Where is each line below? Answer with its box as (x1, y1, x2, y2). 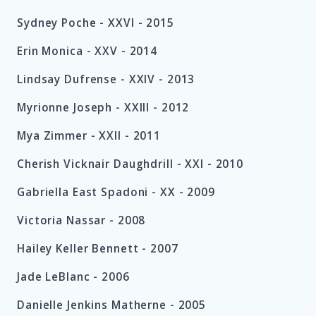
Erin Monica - (17, 44, 95, 59)
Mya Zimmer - (17, 128, 99, 144)
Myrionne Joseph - (17, 100, 124, 116)
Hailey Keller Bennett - (17, 241, 150, 257)
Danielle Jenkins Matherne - (17, 298, 178, 313)
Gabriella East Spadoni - (17, 185, 160, 200)
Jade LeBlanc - (17, 269, 102, 285)
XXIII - (123, 100, 162, 116)
